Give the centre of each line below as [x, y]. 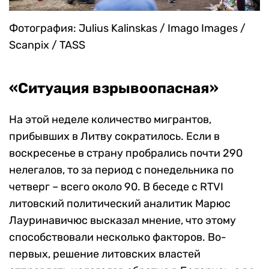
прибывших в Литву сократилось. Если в [114, 136]
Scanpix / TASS [47, 45]
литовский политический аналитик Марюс [120, 203]
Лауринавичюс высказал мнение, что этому [122, 220]
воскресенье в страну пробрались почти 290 [126, 153]
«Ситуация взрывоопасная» [114, 88]
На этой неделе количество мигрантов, [110, 119]
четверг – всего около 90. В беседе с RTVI [116, 186]
